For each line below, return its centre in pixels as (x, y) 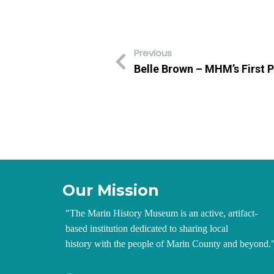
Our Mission (111, 191)
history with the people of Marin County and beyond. (168, 244)
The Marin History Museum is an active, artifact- (164, 213)
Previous (153, 53)
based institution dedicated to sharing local (147, 229)
